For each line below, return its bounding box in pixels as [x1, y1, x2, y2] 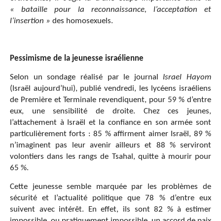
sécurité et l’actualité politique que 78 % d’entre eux [10, 193, 211, 202]
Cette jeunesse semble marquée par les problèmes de [10, 182, 211, 191]
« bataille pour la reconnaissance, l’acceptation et [10, 5, 211, 14]
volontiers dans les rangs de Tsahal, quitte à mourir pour [10, 152, 211, 161]
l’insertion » [10, 16, 50, 25]
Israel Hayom [163, 73, 211, 81]
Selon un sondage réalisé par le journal [10, 73, 163, 81]
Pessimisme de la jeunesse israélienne [10, 54, 144, 63]
